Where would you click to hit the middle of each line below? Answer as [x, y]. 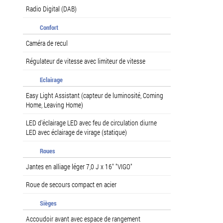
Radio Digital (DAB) [51, 8]
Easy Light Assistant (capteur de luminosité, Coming [95, 95]
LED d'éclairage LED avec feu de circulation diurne [91, 122]
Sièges [48, 203]
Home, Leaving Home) [55, 105]
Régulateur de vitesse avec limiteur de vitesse [86, 61]
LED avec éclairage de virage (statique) [76, 132]
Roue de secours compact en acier [71, 184]
